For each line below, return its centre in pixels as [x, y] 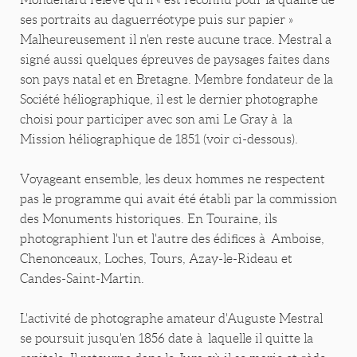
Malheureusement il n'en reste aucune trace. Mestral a [176, 40]
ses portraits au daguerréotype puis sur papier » [157, 20]
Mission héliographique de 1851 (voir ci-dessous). [159, 139]
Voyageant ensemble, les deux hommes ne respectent [173, 179]
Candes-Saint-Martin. [82, 279]
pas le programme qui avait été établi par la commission [178, 199]
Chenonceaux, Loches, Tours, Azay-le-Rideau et [156, 259]
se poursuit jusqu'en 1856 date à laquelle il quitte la [167, 339]
